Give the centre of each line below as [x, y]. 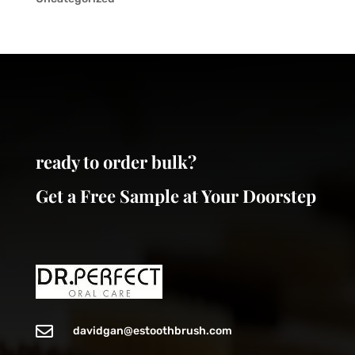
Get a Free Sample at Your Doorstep [176, 195]
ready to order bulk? [116, 161]
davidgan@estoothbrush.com [152, 330]
